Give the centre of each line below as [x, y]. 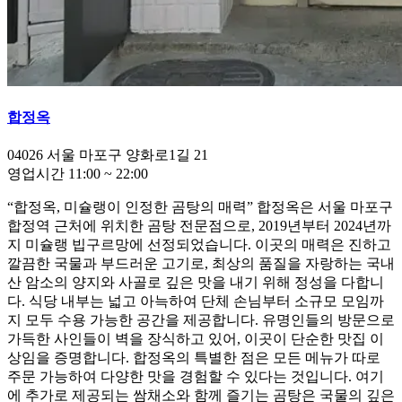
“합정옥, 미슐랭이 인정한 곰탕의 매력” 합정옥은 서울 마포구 [200, 207]
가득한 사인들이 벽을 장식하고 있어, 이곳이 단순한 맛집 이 [196, 339]
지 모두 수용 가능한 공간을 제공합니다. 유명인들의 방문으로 [201, 320]
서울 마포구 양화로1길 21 [127, 155]
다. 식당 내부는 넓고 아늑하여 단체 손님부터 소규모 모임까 [196, 301]
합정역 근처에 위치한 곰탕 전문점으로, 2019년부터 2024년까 [199, 226]
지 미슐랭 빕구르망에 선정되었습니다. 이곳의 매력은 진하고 [199, 245]
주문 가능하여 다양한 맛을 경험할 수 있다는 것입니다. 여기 [196, 377]
